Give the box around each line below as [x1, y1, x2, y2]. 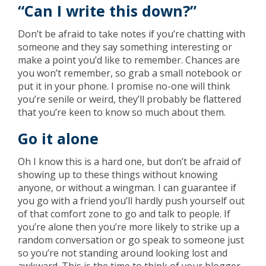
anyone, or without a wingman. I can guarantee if [18, 181, 236, 194]
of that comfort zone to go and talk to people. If [18, 207, 230, 220]
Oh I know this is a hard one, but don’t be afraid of [18, 155, 241, 168]
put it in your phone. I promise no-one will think [18, 80, 230, 93]
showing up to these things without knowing [18, 168, 218, 181]
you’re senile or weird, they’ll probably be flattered [18, 93, 241, 106]
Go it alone [18, 128, 99, 148]
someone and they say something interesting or [18, 40, 232, 53]
